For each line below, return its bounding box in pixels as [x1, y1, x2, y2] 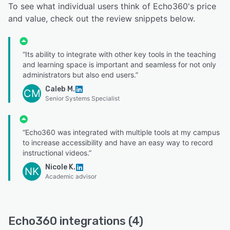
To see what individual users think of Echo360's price [8, 1, 216, 12]
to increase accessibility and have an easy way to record [23, 138, 213, 147]
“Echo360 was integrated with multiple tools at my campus [23, 128, 220, 137]
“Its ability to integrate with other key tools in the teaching [23, 50, 216, 59]
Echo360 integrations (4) [8, 214, 143, 228]
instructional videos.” [23, 148, 91, 158]
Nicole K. [45, 163, 75, 172]
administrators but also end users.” [23, 70, 138, 80]
